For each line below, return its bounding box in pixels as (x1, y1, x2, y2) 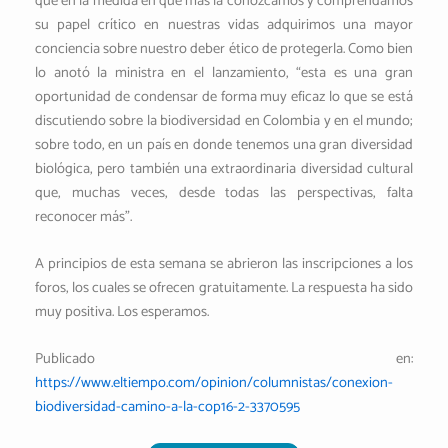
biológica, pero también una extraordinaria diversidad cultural (35, 156, 413, 181)
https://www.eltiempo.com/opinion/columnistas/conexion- (35, 371, 393, 396)
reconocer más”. (35, 204, 132, 229)
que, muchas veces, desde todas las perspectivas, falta (35, 180, 413, 205)
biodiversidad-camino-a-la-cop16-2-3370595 (35, 395, 300, 420)
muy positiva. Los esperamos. (35, 300, 209, 325)
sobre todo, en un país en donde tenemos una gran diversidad (35, 132, 413, 157)
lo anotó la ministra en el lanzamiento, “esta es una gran (35, 60, 413, 85)
